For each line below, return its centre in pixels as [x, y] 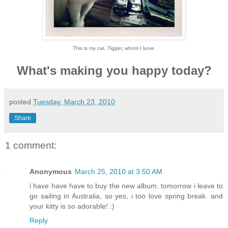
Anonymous [51, 171]
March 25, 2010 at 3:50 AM [119, 171]
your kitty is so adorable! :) [72, 206]
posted [21, 102]
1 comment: [31, 145]
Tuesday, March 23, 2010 [74, 102]
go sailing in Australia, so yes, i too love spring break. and [126, 196]
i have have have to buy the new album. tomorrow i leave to [126, 186]
